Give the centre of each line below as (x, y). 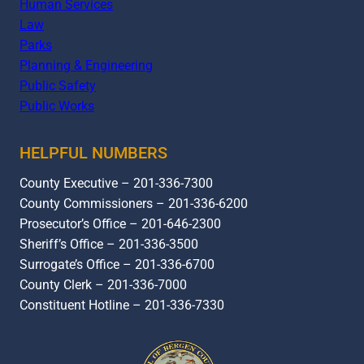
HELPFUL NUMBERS (93, 152)
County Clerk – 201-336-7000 (103, 284)
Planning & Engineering (86, 65)
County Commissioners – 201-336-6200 (134, 203)
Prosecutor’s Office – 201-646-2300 (120, 223)
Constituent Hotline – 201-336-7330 (122, 305)
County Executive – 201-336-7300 (116, 183)
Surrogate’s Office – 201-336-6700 (117, 264)
